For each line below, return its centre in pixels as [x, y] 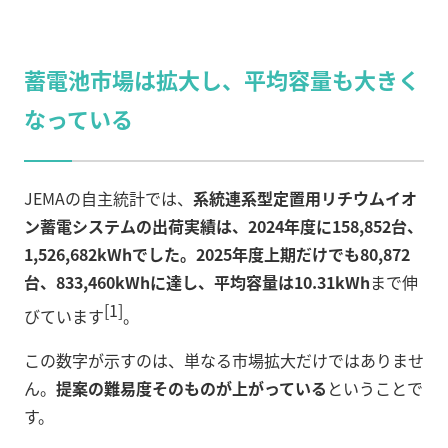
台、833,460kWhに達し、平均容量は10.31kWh [197, 281]
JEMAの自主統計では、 [108, 197]
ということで [375, 388]
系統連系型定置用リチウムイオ [305, 197]
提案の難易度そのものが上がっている [191, 388]
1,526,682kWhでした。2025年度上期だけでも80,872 [217, 253]
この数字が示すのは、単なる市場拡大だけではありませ [224, 360]
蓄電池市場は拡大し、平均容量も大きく [222, 78]
